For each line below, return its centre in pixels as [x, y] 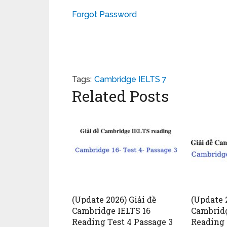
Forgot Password [104, 14]
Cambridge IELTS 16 [111, 211]
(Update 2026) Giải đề [114, 199]
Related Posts [120, 96]
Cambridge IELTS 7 [130, 79]
